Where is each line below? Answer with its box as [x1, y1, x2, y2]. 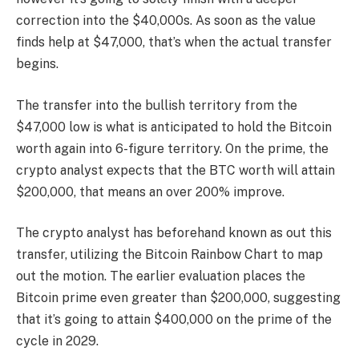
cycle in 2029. [16, 333, 99, 349]
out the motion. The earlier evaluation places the [16, 268, 305, 284]
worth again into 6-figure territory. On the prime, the [16, 140, 329, 156]
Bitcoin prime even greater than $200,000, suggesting [16, 290, 341, 306]
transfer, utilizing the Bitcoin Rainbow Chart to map [16, 247, 323, 263]
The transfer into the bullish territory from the [16, 97, 297, 113]
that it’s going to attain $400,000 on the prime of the [16, 312, 332, 328]
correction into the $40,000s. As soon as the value [16, 13, 316, 29]
